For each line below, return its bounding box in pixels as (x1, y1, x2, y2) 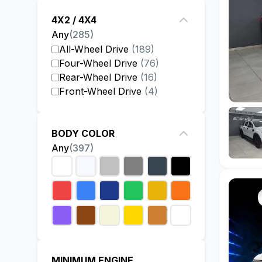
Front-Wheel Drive (59, 85, 142, 97)
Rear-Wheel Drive (59, 71, 137, 83)
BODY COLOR (51, 127, 115, 139)
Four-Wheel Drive (59, 57, 137, 69)
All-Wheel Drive (59, 43, 129, 55)
